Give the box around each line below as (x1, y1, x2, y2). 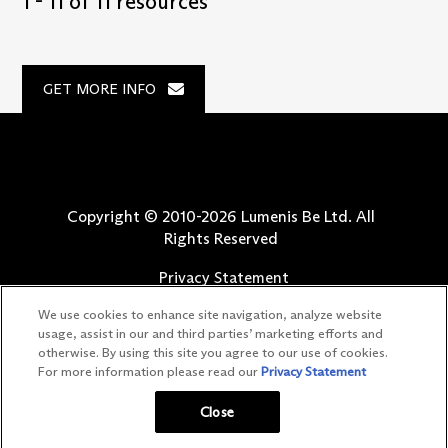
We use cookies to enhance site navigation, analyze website (38, 306, 383, 322)
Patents (196, 346, 252, 366)
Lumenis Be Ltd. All (237, 207, 375, 227)
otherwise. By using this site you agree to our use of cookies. (38, 344, 389, 360)
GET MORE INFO (43, 80, 157, 99)
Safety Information (156, 320, 292, 340)
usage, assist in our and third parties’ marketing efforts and (38, 325, 384, 341)
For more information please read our (38, 363, 262, 379)
